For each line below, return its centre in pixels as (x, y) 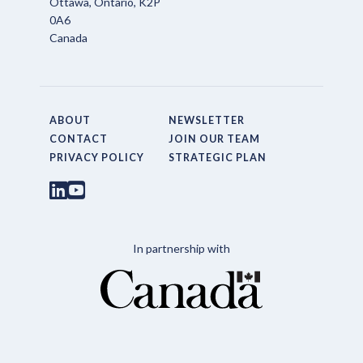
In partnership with (181, 248)
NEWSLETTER (206, 120)
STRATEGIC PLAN (217, 157)
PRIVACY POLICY (97, 157)
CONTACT (79, 139)
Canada (69, 37)
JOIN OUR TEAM (214, 139)
